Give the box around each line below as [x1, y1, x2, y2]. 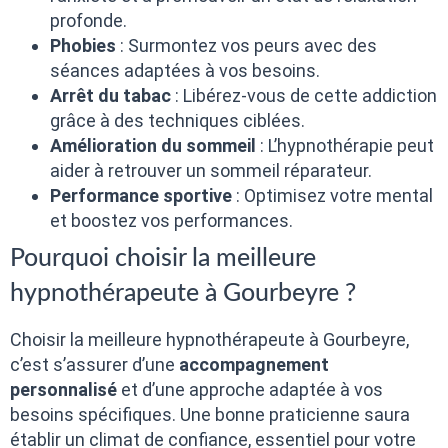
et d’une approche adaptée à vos [117, 379, 383, 401]
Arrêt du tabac [50, 85, 171, 107]
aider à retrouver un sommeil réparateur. [50, 160, 372, 182]
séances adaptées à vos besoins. [50, 60, 320, 82]
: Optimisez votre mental [232, 185, 433, 207]
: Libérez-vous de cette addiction [171, 85, 437, 107]
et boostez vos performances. [50, 210, 293, 232]
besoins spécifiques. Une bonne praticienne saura [10, 404, 410, 426]
